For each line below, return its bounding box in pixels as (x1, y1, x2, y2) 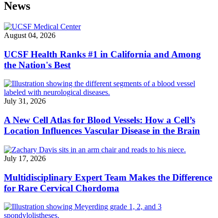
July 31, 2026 (4, 97, 46, 106)
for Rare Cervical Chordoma (4, 182, 119, 193)
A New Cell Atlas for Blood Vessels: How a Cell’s (4, 115, 195, 126)
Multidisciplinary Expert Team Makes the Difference (4, 172, 212, 182)
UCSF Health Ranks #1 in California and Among (4, 49, 201, 59)
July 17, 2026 (4, 154, 46, 163)
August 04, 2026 (4, 31, 55, 39)
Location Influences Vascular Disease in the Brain (4, 126, 200, 136)
